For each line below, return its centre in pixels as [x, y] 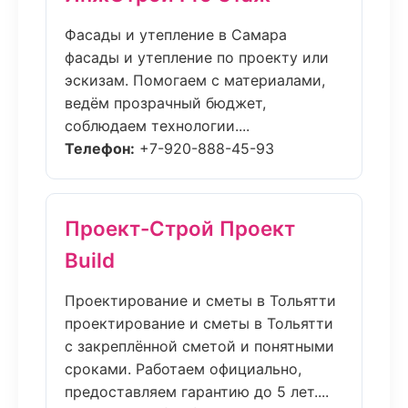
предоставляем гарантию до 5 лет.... [197, 392]
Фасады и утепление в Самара [176, 35]
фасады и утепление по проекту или [197, 57]
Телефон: [100, 148]
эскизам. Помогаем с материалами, [195, 80]
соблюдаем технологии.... [157, 126]
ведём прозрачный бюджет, [165, 103]
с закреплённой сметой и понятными [199, 346]
